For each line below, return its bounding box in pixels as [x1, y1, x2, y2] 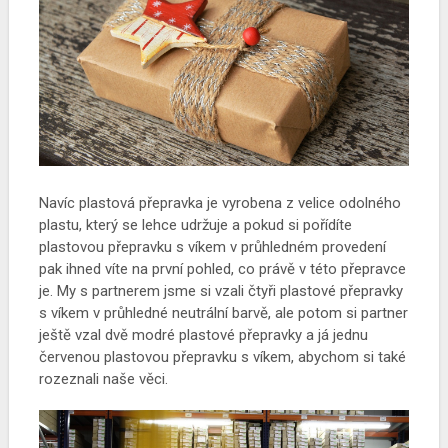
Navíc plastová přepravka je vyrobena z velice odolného [38, 193, 401, 212]
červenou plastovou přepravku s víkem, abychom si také [38, 347, 406, 366]
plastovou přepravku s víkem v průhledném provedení [38, 237, 386, 256]
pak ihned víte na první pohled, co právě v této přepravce [38, 259, 406, 278]
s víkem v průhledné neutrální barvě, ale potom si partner [38, 303, 408, 322]
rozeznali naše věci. [38, 369, 168, 388]
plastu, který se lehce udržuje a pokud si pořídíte [38, 215, 352, 234]
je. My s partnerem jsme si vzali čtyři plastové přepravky [38, 281, 403, 300]
